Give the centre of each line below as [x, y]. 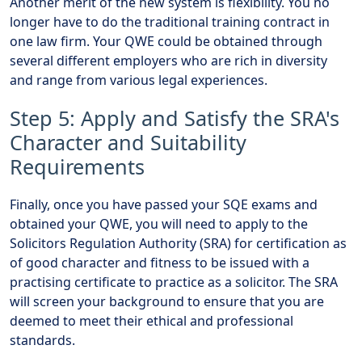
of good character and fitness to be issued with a [160, 263]
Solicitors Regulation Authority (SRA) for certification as [178, 244]
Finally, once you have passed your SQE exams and [164, 205]
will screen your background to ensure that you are [167, 302]
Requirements [77, 167]
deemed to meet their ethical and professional [152, 321]
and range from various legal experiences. [139, 80]
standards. [42, 341]
